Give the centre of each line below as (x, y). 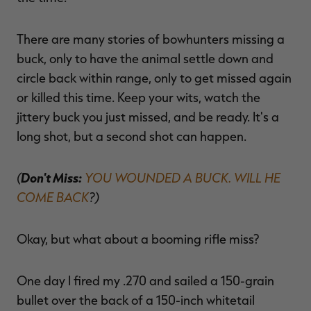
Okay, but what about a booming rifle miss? (138, 238)
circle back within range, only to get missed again (154, 77)
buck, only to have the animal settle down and (145, 58)
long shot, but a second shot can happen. (132, 136)
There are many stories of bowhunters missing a (151, 39)
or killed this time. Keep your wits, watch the (138, 97)
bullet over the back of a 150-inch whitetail (136, 300)
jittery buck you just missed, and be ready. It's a (148, 116)
